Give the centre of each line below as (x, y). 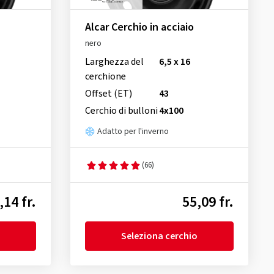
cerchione (105, 77)
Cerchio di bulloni (121, 111)
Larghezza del (114, 62)
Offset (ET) (108, 94)
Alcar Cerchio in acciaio (139, 28)
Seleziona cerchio (159, 236)
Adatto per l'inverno (133, 132)
